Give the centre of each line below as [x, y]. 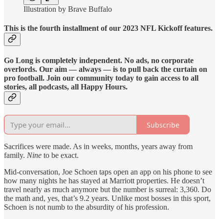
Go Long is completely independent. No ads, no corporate [99, 61]
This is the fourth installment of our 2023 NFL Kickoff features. [108, 28]
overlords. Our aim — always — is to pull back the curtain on [106, 69]
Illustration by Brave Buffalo [68, 9]
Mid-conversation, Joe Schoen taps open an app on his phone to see [108, 172]
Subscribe [163, 125]
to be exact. [60, 155]
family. [15, 155]
